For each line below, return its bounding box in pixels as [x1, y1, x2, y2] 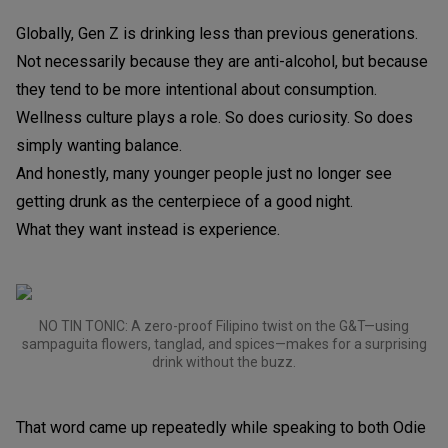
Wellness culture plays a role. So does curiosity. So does [16, 107, 413, 127]
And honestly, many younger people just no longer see [16, 163, 392, 183]
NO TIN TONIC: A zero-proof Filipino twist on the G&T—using [39, 317, 409, 334]
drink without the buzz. [152, 353, 296, 370]
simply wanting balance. [16, 135, 182, 155]
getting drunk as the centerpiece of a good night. [16, 191, 353, 211]
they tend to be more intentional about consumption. [16, 79, 377, 99]
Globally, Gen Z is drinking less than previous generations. [16, 23, 418, 43]
